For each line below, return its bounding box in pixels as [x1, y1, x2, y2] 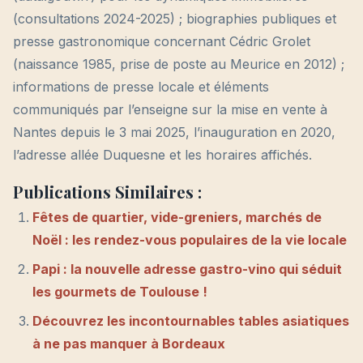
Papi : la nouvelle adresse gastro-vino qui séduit [32, 261, 342, 278]
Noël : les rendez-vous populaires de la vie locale [32, 232, 347, 249]
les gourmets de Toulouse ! [32, 284, 207, 301]
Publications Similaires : [13, 181, 202, 203]
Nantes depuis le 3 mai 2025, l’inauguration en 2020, [13, 124, 335, 141]
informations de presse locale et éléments [13, 79, 269, 96]
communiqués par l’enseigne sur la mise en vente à [13, 101, 327, 118]
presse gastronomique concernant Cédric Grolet [13, 33, 310, 50]
